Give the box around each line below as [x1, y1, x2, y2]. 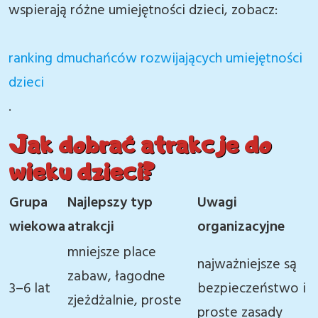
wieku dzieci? [9, 155, 154, 187]
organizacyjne [197, 216, 285, 238]
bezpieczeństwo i [197, 278, 306, 300]
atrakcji [67, 216, 114, 238]
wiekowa [9, 216, 65, 238]
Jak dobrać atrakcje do [9, 128, 271, 160]
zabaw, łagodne [67, 265, 165, 288]
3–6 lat [9, 278, 50, 300]
